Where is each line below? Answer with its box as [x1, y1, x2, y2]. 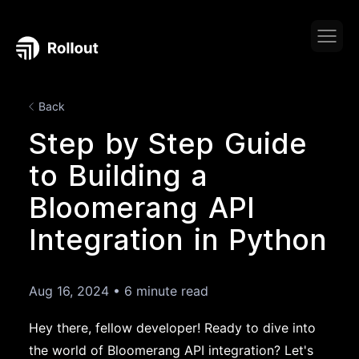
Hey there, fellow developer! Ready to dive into [29, 320, 316, 336]
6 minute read [124, 283, 208, 299]
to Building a [29, 158, 208, 193]
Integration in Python [29, 222, 327, 257]
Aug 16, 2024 [29, 283, 109, 299]
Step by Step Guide [29, 126, 307, 161]
